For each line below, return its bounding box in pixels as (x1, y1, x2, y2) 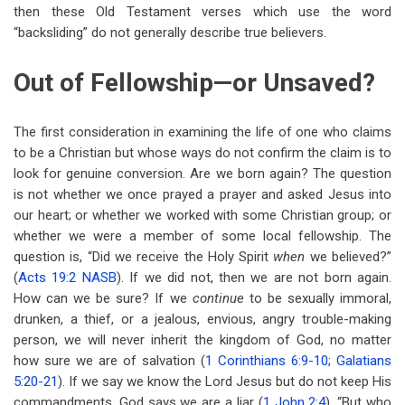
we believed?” (309, 249, 392, 265)
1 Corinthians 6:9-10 (205, 353, 328, 369)
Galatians (336, 353, 391, 369)
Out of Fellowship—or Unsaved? (14, 68, 375, 98)
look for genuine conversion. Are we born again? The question (14, 165, 391, 182)
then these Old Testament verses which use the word (14, 4, 391, 20)
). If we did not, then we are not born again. (116, 269, 392, 286)
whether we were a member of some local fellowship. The (14, 228, 391, 244)
